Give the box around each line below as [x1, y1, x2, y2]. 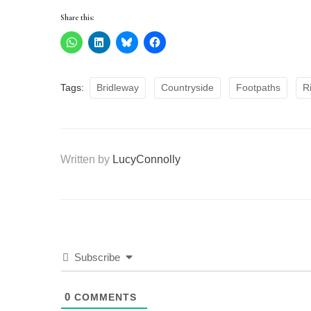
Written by [60, 153, 112, 166]
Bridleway [96, 82, 139, 94]
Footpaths [236, 82, 280, 94]
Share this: [60, 12, 94, 23]
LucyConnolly [112, 153, 180, 166]
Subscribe [74, 251, 120, 264]
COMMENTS [71, 292, 137, 303]
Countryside [161, 82, 214, 94]
